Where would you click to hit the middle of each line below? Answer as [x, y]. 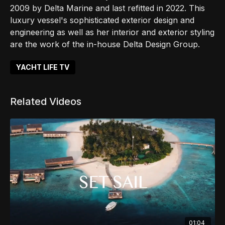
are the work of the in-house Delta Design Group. [105, 44]
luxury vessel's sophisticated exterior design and [102, 20]
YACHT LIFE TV [43, 67]
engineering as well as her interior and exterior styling [112, 32]
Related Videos [46, 101]
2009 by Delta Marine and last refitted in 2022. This [107, 8]
